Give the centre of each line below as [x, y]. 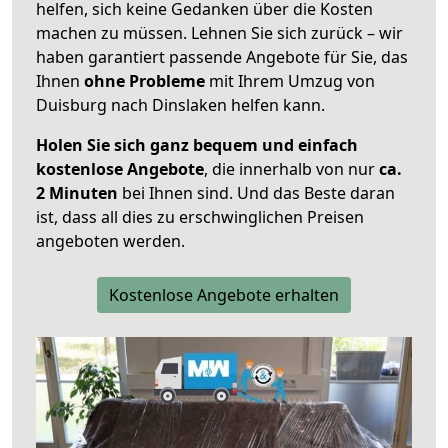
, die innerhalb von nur [291, 169]
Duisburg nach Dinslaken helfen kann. [180, 105]
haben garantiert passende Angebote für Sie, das [222, 57]
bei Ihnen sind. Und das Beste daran [256, 193]
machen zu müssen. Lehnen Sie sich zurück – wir [219, 33]
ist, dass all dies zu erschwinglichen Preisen [200, 217]
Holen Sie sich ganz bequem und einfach [197, 145]
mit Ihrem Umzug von [290, 81]
